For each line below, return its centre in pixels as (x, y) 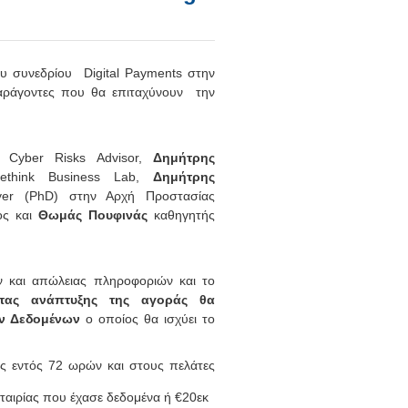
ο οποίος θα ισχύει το (148, 319)
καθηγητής (185, 215)
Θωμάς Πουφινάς (97, 215)
